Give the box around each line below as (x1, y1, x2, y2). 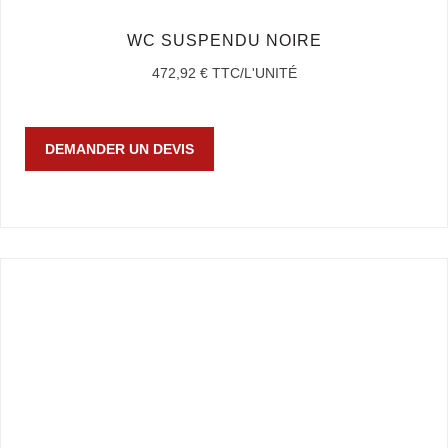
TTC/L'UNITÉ (211, 65, 297, 82)
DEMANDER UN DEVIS (45, 141, 195, 158)
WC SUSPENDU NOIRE (126, 32, 322, 50)
